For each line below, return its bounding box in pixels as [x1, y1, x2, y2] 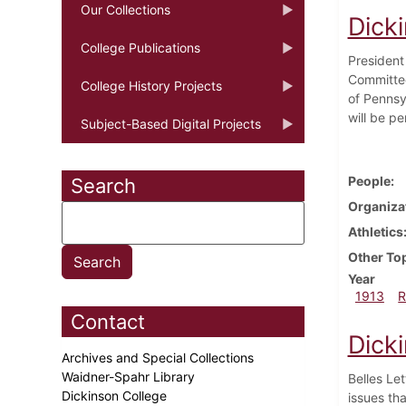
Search [71, 173, 136, 198]
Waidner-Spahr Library [62, 368, 198, 384]
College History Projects [81, 77, 222, 93]
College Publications [81, 39, 200, 55]
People [347, 172, 391, 188]
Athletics [347, 223, 403, 239]
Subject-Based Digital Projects [81, 115, 261, 131]
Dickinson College [62, 387, 170, 403]
